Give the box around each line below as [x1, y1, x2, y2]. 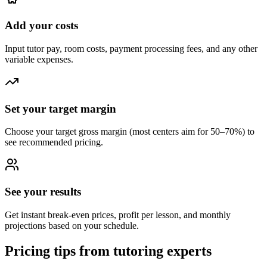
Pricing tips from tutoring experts [5, 243, 212, 259]
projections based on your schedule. [5, 220, 139, 231]
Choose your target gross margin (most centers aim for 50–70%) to [5, 126, 254, 137]
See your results [5, 185, 81, 198]
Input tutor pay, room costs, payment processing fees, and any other [5, 43, 257, 54]
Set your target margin [5, 102, 116, 115]
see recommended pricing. [5, 137, 103, 148]
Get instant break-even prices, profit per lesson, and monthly [5, 209, 231, 220]
